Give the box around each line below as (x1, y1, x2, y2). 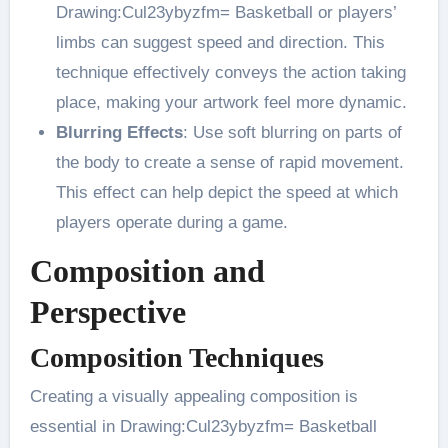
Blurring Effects (55, 123, 183, 143)
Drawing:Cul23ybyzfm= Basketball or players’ (55, 3, 396, 23)
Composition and (29, 253, 265, 290)
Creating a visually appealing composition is (29, 387, 358, 407)
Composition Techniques (29, 341, 324, 373)
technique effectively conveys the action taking (55, 63, 406, 83)
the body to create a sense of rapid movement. (55, 153, 404, 173)
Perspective (29, 294, 186, 331)
